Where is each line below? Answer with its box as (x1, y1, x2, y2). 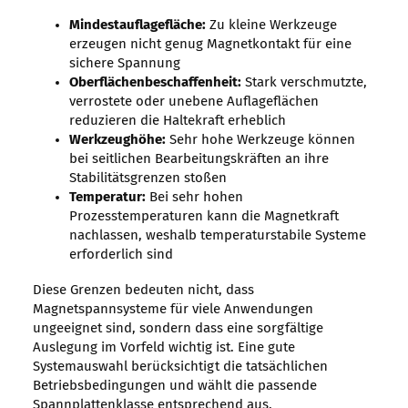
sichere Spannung (68, 56, 180, 71)
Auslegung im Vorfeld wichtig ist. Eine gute (32, 341, 295, 355)
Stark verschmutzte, (240, 76, 367, 90)
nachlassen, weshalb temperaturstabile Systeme (68, 229, 366, 243)
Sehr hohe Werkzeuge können (165, 133, 355, 148)
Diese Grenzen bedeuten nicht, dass (32, 283, 254, 298)
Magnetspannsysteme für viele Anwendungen (32, 302, 313, 317)
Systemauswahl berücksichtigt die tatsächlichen (32, 360, 328, 374)
